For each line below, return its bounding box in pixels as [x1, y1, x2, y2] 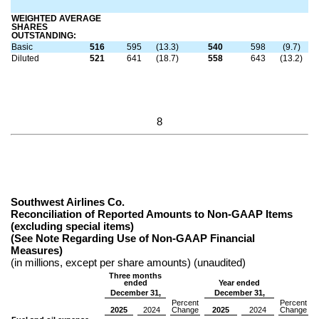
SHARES [11, 21, 48, 32]
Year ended [219, 278, 260, 288]
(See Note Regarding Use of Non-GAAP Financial [11, 233, 255, 245]
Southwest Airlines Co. [11, 197, 125, 209]
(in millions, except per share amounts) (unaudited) [11, 257, 246, 269]
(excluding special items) [11, 221, 134, 233]
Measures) [11, 245, 63, 257]
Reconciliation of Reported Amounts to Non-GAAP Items [11, 209, 293, 221]
